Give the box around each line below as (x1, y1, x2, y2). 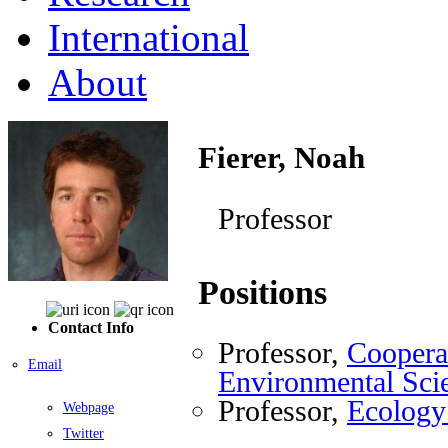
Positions (198, 274, 327, 312)
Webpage (63, 399, 114, 415)
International (48, 15, 249, 59)
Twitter (63, 425, 104, 441)
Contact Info (48, 318, 134, 336)
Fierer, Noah (198, 139, 365, 175)
